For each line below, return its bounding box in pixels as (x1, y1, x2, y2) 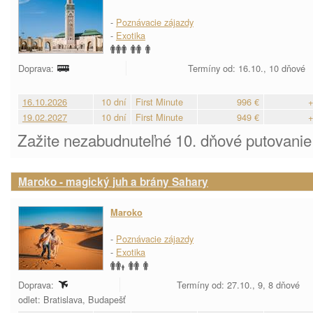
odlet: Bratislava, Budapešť (18, 293, 129, 306)
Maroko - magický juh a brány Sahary (18, 174, 208, 189)
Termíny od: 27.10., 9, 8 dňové (177, 278, 300, 291)
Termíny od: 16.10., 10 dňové (188, 61, 306, 75)
